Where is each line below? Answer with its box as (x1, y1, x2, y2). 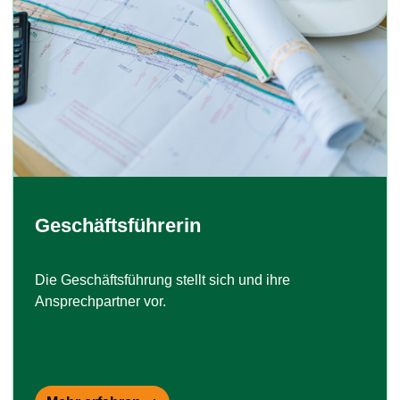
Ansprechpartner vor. (35, 294, 166, 310)
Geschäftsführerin (35, 214, 201, 237)
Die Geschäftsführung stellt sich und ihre (35, 272, 290, 288)
